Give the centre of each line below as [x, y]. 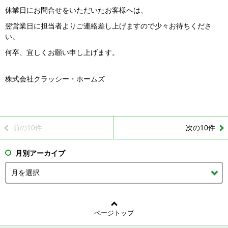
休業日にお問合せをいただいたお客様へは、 [76, 10]
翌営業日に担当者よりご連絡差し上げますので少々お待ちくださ [108, 26]
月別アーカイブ [40, 153]
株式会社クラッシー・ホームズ [55, 79]
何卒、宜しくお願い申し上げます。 [62, 52]
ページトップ [114, 213]
